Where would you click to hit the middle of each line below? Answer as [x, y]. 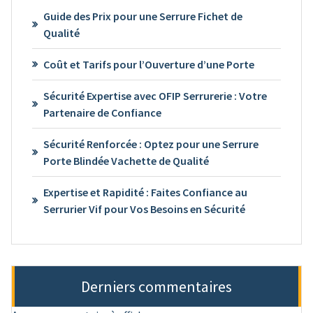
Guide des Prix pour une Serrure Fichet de [143, 16]
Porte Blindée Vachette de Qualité [126, 160]
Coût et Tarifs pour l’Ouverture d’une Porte [148, 64]
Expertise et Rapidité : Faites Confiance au [145, 192]
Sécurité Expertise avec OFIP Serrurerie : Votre [155, 95]
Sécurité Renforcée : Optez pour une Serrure [151, 144]
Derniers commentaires [156, 287]
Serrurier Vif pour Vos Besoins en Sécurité [144, 209]
